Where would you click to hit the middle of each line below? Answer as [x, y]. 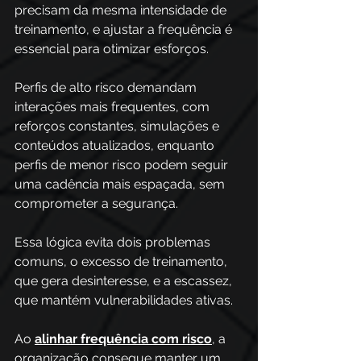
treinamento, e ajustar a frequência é [125, 29]
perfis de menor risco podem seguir [123, 165]
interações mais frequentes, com [114, 107]
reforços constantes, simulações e [118, 126]
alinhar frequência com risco [123, 339]
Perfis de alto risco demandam [107, 87]
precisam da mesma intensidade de [122, 10]
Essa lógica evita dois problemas [114, 242]
